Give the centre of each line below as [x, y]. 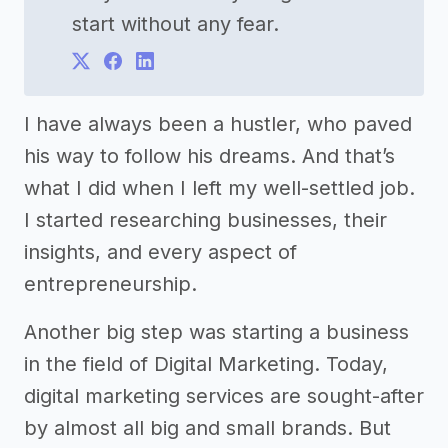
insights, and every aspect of [160, 251]
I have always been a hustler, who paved [218, 123]
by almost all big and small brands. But [207, 427]
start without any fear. [175, 23]
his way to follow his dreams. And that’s [209, 155]
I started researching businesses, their [205, 219]
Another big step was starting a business [216, 331]
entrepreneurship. [110, 283]
